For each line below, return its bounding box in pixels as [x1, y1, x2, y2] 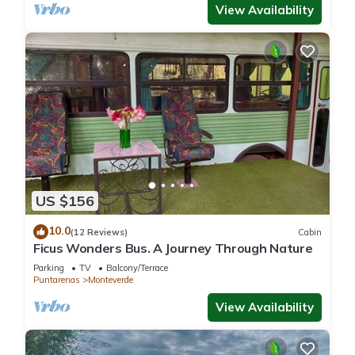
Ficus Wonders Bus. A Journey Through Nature [33, 240, 313, 257]
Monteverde [88, 274, 133, 286]
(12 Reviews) [71, 226, 128, 238]
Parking [33, 262, 64, 274]
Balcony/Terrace [106, 262, 168, 274]
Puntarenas [33, 274, 80, 286]
